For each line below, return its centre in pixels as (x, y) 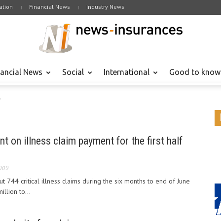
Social (73, 72)
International (127, 72)
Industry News (105, 7)
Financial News (50, 7)
